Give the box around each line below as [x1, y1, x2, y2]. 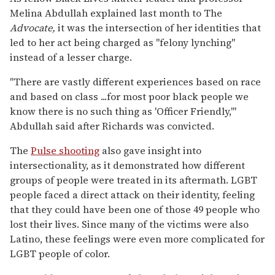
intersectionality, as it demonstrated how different [10, 158, 245, 172]
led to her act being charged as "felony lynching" [10, 36, 235, 50]
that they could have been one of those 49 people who [10, 203, 260, 217]
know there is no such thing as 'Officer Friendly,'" [10, 104, 236, 118]
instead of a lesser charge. [10, 50, 132, 64]
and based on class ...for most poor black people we [10, 90, 249, 104]
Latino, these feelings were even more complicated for [10, 232, 265, 246]
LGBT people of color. [10, 247, 110, 261]
